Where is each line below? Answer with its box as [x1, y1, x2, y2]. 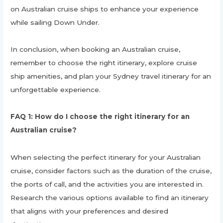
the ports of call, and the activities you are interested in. [10, 180, 204, 188]
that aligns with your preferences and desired [10, 207, 169, 215]
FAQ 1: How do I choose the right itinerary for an [10, 112, 190, 121]
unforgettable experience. [10, 85, 101, 94]
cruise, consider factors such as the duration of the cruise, [10, 166, 212, 175]
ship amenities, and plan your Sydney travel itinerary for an [10, 72, 212, 80]
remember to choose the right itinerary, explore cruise [10, 58, 198, 67]
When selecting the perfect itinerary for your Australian [10, 153, 201, 161]
